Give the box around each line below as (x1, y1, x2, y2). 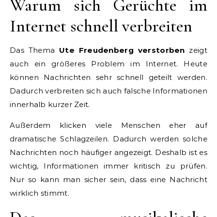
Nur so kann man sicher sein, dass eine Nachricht (10, 174, 207, 184)
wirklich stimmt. (10, 188, 69, 198)
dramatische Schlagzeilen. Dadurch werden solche (10, 134, 207, 143)
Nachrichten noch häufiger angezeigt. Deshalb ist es (10, 147, 207, 157)
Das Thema (10, 45, 59, 55)
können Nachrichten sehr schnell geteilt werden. (10, 72, 207, 82)
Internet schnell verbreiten (10, 15, 192, 36)
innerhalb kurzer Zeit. (10, 99, 90, 109)
